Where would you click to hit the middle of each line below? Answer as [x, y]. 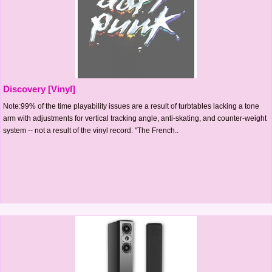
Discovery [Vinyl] [39, 89]
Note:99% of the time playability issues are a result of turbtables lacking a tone [131, 106]
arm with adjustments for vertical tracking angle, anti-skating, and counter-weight [135, 118]
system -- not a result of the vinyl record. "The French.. [91, 130]
